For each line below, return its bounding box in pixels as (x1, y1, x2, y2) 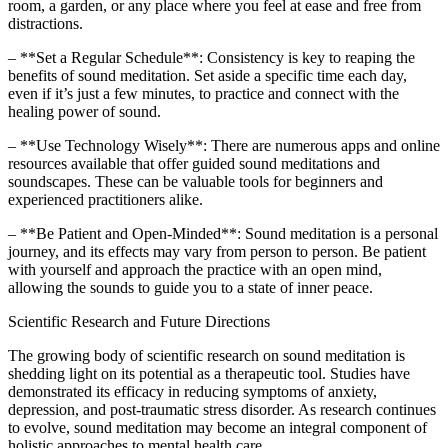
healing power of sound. (8, 102, 161, 120)
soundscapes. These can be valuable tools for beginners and (8, 172, 383, 190)
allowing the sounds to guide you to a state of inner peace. (8, 278, 373, 296)
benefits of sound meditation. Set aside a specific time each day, (8, 66, 407, 84)
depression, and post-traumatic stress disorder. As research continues (8, 400, 436, 418)
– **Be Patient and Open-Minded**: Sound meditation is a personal (8, 224, 438, 242)
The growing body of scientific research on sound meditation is (8, 346, 405, 364)
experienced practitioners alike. (8, 190, 203, 208)
